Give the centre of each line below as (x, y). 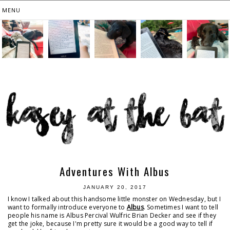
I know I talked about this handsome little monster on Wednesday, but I (114, 199)
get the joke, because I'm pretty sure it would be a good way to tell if (110, 224)
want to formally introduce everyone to (67, 207)
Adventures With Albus (115, 171)
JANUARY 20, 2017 (115, 187)
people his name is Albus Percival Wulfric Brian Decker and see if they (112, 216)
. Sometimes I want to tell (181, 207)
